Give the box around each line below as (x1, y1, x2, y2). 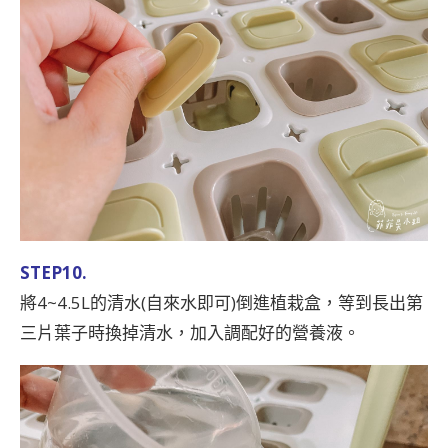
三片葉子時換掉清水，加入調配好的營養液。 (20, 321, 360, 345)
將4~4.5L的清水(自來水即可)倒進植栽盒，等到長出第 (20, 291, 423, 315)
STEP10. (20, 261, 87, 285)
